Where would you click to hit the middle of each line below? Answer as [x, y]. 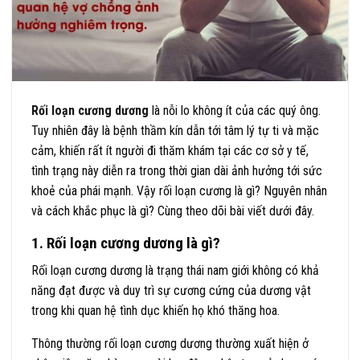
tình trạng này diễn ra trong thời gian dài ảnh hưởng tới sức [177, 170]
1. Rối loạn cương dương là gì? [126, 243]
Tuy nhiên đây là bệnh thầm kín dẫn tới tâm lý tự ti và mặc [175, 130]
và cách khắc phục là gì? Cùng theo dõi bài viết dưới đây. [173, 211]
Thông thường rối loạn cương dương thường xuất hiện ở [170, 344]
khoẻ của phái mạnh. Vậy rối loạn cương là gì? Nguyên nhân [179, 190]
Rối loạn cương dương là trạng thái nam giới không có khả [175, 271]
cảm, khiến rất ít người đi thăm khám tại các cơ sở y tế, [170, 150]
